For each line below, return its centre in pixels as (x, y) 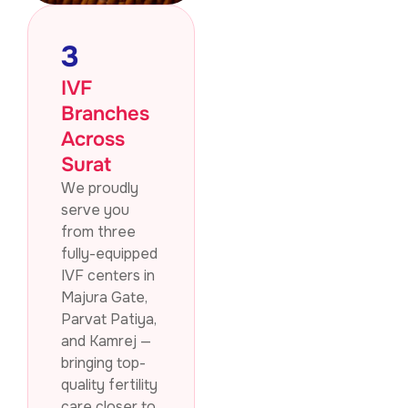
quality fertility (109, 385)
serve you (95, 210)
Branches (105, 114)
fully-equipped (109, 254)
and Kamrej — (106, 342)
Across (93, 140)
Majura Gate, (104, 298)
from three (98, 232)
